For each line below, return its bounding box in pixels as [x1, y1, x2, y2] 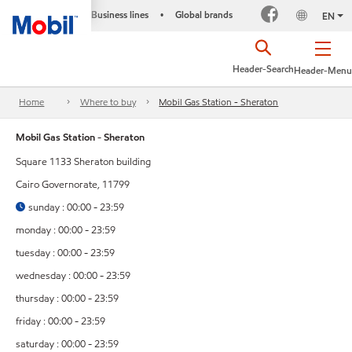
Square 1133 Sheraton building [16, 155, 151, 170]
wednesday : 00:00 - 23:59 [16, 269, 130, 284]
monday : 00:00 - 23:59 [16, 223, 115, 238]
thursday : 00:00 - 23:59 [16, 291, 119, 306]
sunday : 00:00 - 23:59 [28, 200, 125, 215]
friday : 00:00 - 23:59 [16, 314, 105, 329]
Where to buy [79, 95, 136, 109]
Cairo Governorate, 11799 [16, 178, 130, 192]
